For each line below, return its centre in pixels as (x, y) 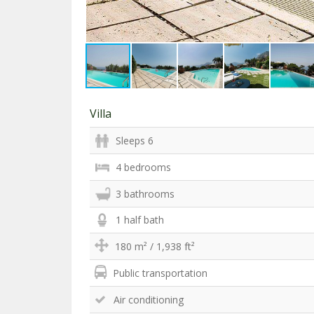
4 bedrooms (143, 167)
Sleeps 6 (135, 141)
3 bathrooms (145, 194)
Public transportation (160, 273)
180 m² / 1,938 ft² (155, 246)
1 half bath (140, 220)
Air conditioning (149, 300)
